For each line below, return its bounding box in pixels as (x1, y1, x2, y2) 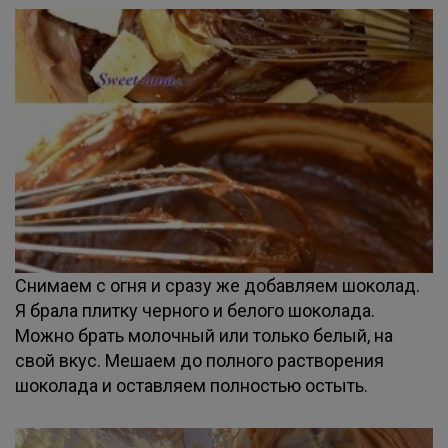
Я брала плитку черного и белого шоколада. (15, 300, 375, 321)
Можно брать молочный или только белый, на (15, 325, 393, 346)
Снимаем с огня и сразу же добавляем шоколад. (15, 275, 420, 296)
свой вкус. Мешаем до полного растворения (15, 350, 384, 371)
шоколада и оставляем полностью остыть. (15, 375, 368, 396)
